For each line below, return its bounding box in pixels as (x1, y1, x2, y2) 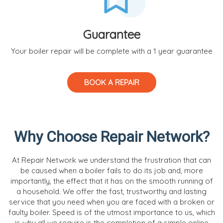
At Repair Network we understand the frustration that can (12, 155, 211, 165)
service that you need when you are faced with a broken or (8, 197, 215, 207)
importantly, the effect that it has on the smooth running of (10, 176, 213, 186)
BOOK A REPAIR (84, 77, 139, 87)
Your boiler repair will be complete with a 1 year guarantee (10, 46, 213, 56)
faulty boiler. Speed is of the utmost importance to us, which (8, 207, 215, 217)
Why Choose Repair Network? (13, 127, 210, 145)
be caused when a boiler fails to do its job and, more (20, 165, 203, 175)
